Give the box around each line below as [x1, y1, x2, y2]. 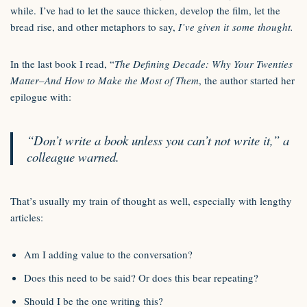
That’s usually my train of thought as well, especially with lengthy [10, 194, 292, 208]
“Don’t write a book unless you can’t [27, 132, 214, 149]
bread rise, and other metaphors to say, [10, 20, 175, 34]
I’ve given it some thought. [175, 20, 297, 34]
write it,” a [234, 132, 289, 149]
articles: [10, 210, 43, 224]
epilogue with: [10, 90, 71, 103]
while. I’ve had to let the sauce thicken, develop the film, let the [10, 3, 280, 17]
